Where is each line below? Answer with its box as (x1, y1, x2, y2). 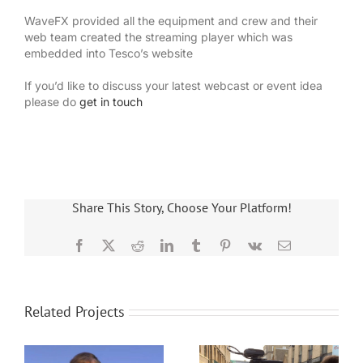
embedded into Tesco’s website (24, 46, 193, 61)
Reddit (143, 238, 177, 252)
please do (24, 95, 79, 109)
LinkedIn (172, 238, 220, 252)
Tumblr (201, 238, 239, 252)
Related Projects (24, 302, 125, 322)
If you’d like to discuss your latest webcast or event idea (24, 79, 322, 93)
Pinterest (230, 238, 275, 252)
